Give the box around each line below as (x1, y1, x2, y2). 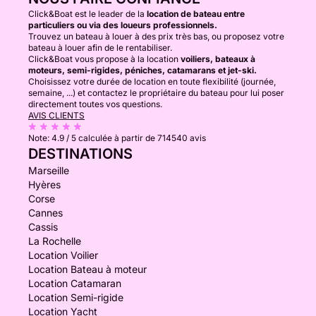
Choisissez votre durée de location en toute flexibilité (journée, (28, 76, 276, 87)
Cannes (28, 207, 63, 219)
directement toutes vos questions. (28, 99, 162, 109)
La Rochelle (28, 235, 81, 247)
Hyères (28, 178, 61, 190)
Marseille (28, 164, 69, 176)
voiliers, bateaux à (181, 54, 255, 64)
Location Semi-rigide (28, 291, 123, 303)
